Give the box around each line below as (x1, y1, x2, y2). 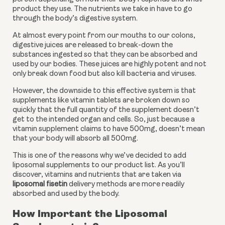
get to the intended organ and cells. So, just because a (13, 116, 195, 124)
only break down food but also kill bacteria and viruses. (13, 70, 198, 78)
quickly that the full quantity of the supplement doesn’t (13, 106, 199, 115)
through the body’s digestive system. (13, 15, 139, 23)
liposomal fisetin (13, 181, 67, 189)
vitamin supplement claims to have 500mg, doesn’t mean (13, 126, 205, 134)
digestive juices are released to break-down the (13, 42, 173, 50)
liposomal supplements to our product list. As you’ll (13, 162, 185, 170)
